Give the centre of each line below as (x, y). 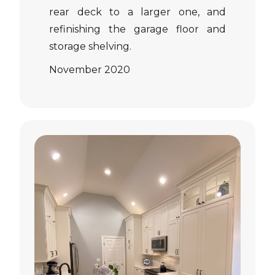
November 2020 (90, 70)
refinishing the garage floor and (137, 29)
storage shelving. (90, 46)
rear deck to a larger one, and (137, 12)
